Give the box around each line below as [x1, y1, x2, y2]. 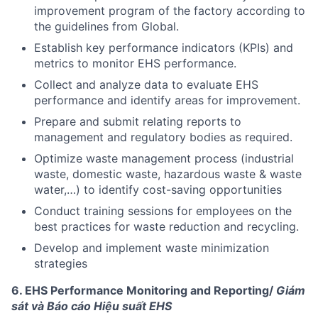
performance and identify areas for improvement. [34, 92, 300, 107]
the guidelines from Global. [34, 18, 179, 33]
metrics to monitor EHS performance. [34, 55, 236, 70]
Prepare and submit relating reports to [34, 114, 241, 128]
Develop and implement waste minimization [34, 240, 269, 255]
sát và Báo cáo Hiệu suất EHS [11, 298, 172, 313]
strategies [34, 256, 87, 270]
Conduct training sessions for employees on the [34, 203, 292, 218]
